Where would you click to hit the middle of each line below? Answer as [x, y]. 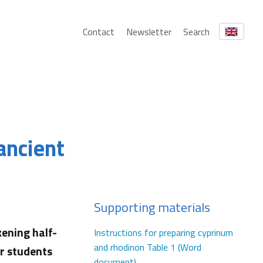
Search [196, 31]
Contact [98, 31]
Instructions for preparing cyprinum [163, 232]
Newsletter [149, 31]
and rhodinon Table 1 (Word [148, 247]
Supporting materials [152, 207]
